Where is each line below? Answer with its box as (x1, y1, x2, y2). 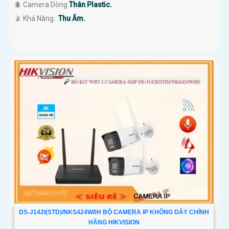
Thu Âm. (58, 14, 85, 22)
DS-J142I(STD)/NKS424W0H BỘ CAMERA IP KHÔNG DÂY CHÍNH (18, 209, 209, 216)
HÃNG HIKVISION (88, 219, 140, 226)
